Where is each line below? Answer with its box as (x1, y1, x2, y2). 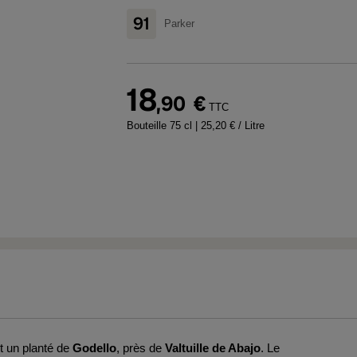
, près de (116, 341, 165, 355)
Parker (164, 17, 194, 29)
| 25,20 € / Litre (195, 119, 265, 131)
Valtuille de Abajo (165, 341, 261, 355)
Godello (73, 341, 116, 355)
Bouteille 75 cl (127, 119, 195, 131)
